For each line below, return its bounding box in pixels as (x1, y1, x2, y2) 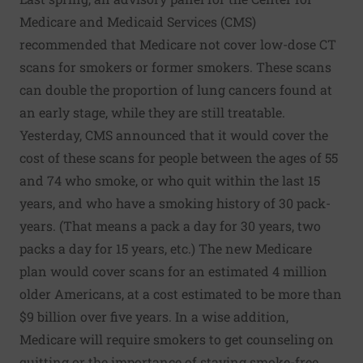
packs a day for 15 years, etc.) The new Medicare (19, 240, 312, 258)
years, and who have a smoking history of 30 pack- (19, 194, 331, 212)
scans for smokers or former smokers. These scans (19, 58, 331, 76)
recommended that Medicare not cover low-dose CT (19, 36, 336, 53)
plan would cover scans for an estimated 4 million (19, 263, 327, 280)
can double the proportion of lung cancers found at (19, 81, 332, 99)
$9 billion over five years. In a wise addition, (19, 308, 288, 326)
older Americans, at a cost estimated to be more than (19, 285, 342, 303)
